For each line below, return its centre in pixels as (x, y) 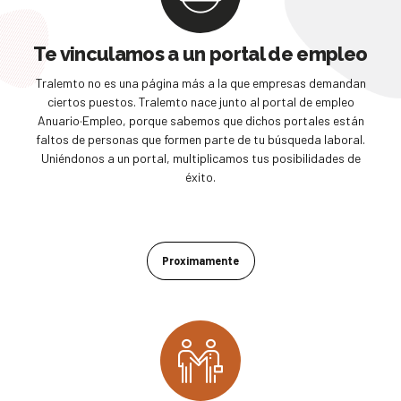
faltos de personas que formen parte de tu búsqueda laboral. (200, 140)
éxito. (200, 177)
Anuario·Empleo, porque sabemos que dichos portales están (200, 121)
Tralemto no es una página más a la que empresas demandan (200, 83)
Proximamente (200, 260)
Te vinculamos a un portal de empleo (200, 53)
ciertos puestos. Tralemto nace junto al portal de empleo (200, 102)
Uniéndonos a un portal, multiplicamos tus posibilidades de (200, 158)
